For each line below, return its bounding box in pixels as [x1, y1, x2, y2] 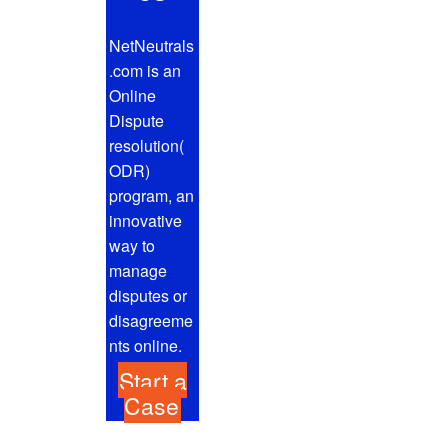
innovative [109, 208, 183, 232]
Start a [119, 363, 188, 397]
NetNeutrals [109, 33, 195, 57]
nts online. [109, 333, 183, 357]
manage [109, 258, 168, 282]
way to [109, 233, 156, 257]
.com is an [109, 58, 182, 82]
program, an [109, 183, 195, 207]
